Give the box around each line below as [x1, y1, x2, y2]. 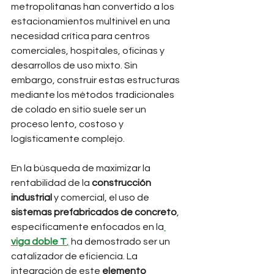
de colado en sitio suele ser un [11, 105, 148, 114]
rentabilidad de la [11, 178, 92, 188]
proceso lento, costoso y [11, 119, 125, 129]
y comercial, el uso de [52, 193, 151, 202]
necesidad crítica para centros [11, 31, 152, 41]
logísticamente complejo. [11, 134, 125, 144]
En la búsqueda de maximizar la [11, 163, 152, 173]
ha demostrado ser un [69, 237, 172, 246]
